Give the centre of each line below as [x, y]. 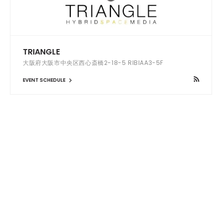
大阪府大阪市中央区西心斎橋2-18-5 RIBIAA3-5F [93, 62]
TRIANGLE [41, 52]
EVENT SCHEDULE [45, 80]
